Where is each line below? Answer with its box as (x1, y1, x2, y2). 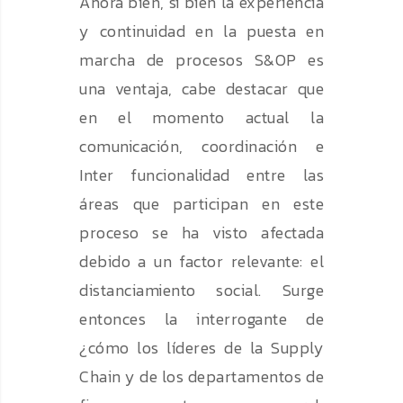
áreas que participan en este (79, 192, 324, 217)
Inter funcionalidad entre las (79, 163, 324, 188)
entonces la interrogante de (79, 307, 324, 332)
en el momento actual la (79, 105, 324, 130)
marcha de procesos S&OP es (79, 48, 324, 73)
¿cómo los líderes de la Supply (79, 336, 324, 361)
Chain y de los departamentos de (79, 364, 324, 390)
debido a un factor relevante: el (79, 249, 324, 274)
